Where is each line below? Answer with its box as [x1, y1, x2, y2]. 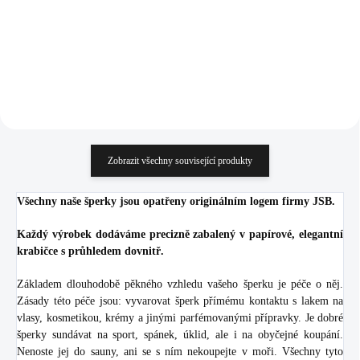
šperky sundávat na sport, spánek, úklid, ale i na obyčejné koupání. [17, 328, 343, 341]
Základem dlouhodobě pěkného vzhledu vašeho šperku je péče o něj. [17, 277, 343, 290]
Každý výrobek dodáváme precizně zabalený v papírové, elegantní [17, 227, 343, 240]
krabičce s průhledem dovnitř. [17, 244, 164, 257]
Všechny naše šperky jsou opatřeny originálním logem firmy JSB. [17, 194, 335, 207]
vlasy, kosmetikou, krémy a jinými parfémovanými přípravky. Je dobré [17, 311, 343, 324]
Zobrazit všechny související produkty [108, 154, 252, 166]
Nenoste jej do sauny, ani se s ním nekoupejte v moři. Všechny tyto [17, 345, 343, 358]
